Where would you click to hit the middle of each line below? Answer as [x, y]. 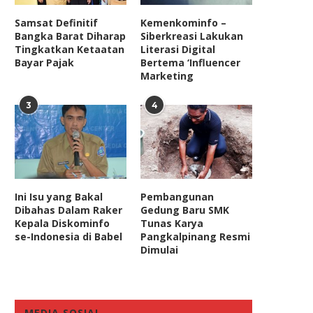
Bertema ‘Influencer [191, 62]
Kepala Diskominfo [62, 224]
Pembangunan [177, 197]
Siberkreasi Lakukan [192, 36]
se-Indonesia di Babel [68, 237]
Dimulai [160, 250]
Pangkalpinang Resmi [196, 237]
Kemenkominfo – [184, 22]
